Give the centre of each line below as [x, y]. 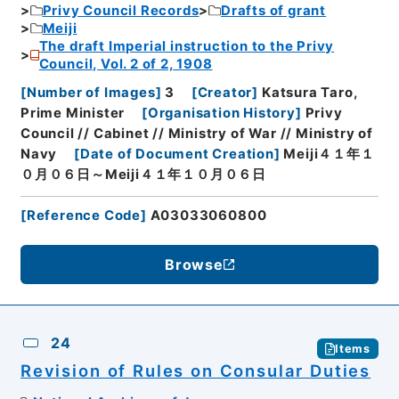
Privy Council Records [121, 10]
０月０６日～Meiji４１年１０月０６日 [143, 175]
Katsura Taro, [309, 93]
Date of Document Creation [177, 155]
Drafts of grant [274, 10]
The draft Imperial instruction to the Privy [187, 46]
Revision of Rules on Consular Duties [195, 371]
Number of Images [91, 93]
